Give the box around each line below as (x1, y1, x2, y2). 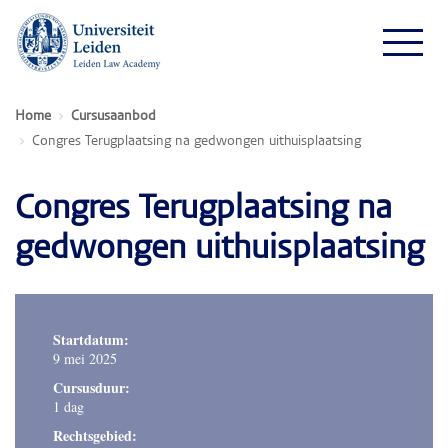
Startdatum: (53, 329, 129, 350)
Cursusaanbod (71, 110, 156, 124)
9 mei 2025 (53, 349, 117, 368)
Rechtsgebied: (53, 425, 137, 446)
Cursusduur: (53, 377, 130, 398)
